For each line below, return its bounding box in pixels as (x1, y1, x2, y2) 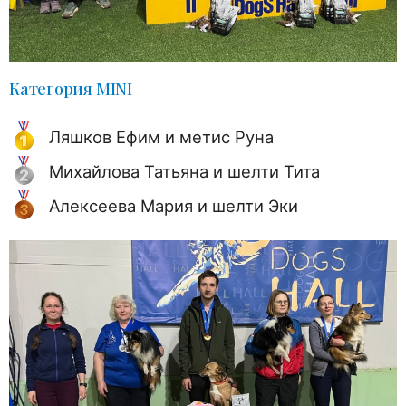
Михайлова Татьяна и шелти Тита (49, 160, 320, 181)
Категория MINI (9, 77, 132, 100)
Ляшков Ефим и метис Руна (49, 126, 274, 147)
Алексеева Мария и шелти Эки (49, 195, 298, 216)
